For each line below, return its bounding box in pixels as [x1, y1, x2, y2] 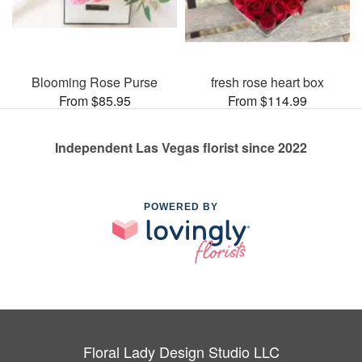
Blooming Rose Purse [32, 72, 158, 91]
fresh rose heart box [211, 72, 324, 91]
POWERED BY [144, 200, 218, 213]
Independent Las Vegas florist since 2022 [55, 137, 307, 157]
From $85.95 [58, 90, 131, 110]
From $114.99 [228, 90, 307, 110]
